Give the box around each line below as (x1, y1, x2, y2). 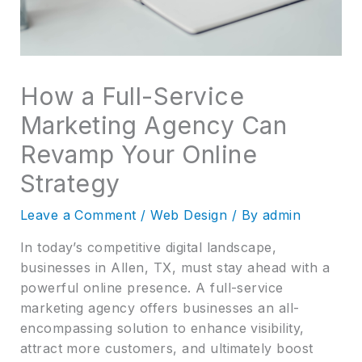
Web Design (150, 206, 228, 223)
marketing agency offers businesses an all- (19, 299, 300, 316)
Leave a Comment (19, 206, 137, 223)
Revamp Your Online (19, 139, 258, 169)
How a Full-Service (19, 81, 245, 111)
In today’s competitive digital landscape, (19, 238, 277, 255)
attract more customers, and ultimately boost (19, 339, 314, 356)
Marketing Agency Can (19, 110, 288, 140)
